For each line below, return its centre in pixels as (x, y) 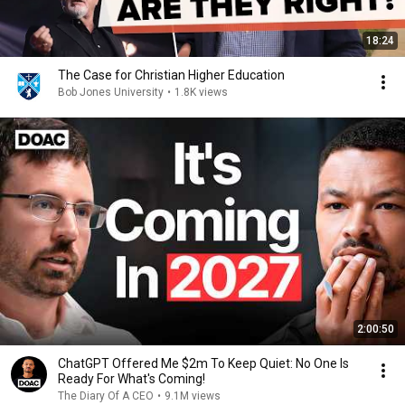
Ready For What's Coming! (132, 379)
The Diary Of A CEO (106, 396)
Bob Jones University (111, 92)
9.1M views (193, 396)
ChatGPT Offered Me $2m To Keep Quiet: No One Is (203, 363)
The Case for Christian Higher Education (171, 75)
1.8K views (201, 92)
